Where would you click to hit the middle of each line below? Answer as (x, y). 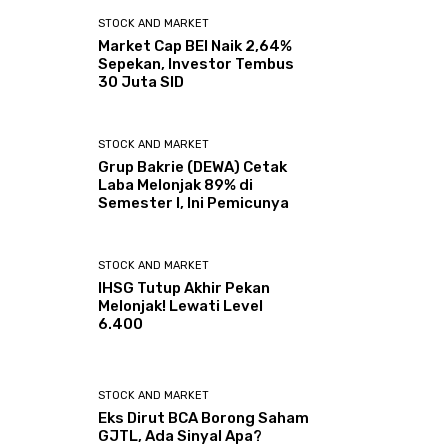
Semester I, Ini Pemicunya (194, 202)
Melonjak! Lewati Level (181, 305)
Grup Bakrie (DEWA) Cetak (193, 166)
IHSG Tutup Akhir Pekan (184, 287)
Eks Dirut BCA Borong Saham (204, 418)
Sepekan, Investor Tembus (196, 63)
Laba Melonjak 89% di (176, 184)
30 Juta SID (141, 81)
